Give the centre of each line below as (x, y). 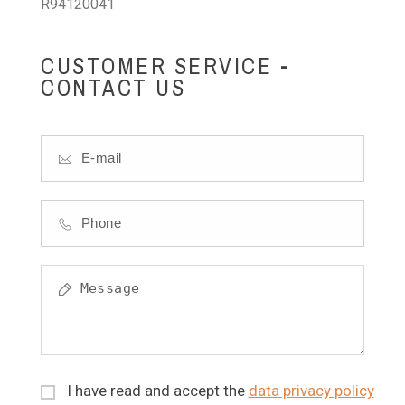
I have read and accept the (157, 391)
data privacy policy (311, 391)
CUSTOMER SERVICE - (165, 66)
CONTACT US (113, 88)
